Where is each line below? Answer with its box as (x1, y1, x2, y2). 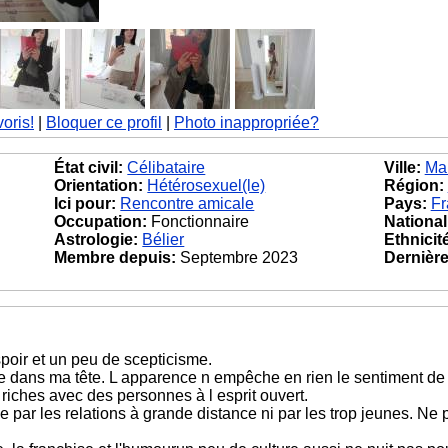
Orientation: (54, 177, 144, 194)
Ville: (383, 159, 421, 176)
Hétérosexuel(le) (147, 177, 266, 194)
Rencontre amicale (120, 195, 255, 212)
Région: (383, 177, 444, 194)
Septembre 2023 (176, 249, 299, 266)
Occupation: (54, 213, 148, 230)
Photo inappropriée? (174, 114, 319, 131)
